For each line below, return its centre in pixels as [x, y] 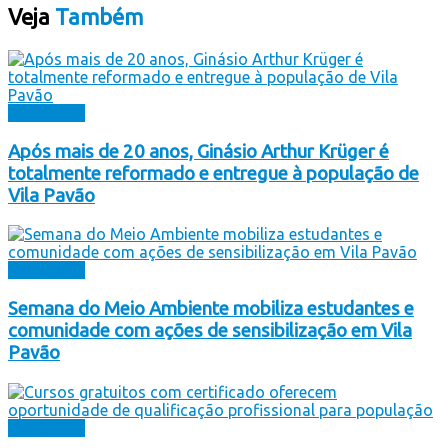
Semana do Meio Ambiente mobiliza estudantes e [211, 308]
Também [96, 16]
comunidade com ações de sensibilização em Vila [210, 330]
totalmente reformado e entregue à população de [213, 173]
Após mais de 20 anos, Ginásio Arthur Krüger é [198, 151]
